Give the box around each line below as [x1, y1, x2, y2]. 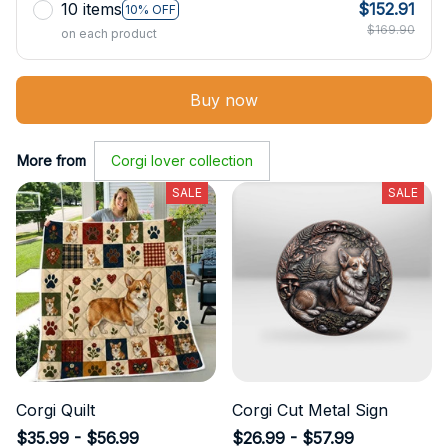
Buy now [190, 89, 258, 110]
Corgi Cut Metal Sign [232, 400, 388, 421]
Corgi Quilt [16, 400, 95, 421]
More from [17, 152, 86, 170]
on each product [61, 26, 157, 42]
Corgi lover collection [111, 152, 253, 170]
